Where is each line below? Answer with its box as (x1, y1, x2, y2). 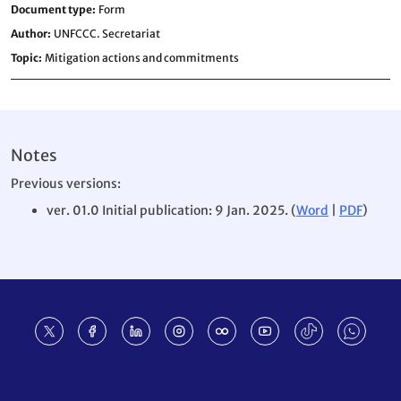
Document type (11, 3, 92, 16)
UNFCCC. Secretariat (54, 27, 160, 40)
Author (11, 27, 47, 40)
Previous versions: (11, 175, 121, 192)
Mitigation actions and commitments (45, 51, 239, 64)
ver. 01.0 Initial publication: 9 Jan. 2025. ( (47, 202, 296, 218)
